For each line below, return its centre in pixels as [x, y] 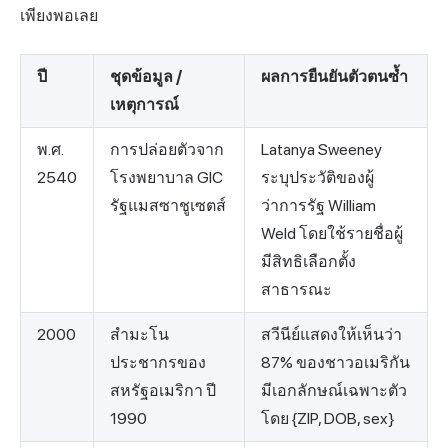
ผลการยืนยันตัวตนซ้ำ [334, 77]
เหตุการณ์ [144, 105]
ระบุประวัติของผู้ [317, 178]
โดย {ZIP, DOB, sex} [327, 419]
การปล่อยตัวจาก [167, 150]
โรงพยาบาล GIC [166, 178]
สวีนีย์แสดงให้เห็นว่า [331, 335]
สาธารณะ [296, 290]
